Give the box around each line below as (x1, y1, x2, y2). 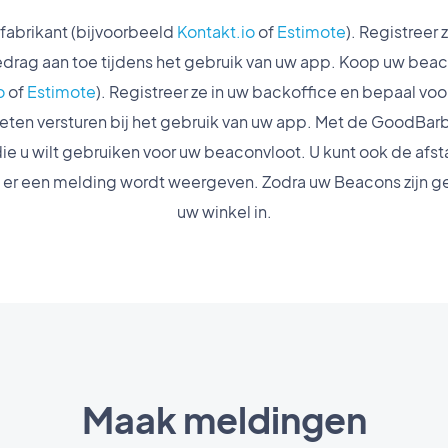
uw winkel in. (176, 200, 272, 222)
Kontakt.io (177, 20, 255, 42)
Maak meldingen (81, 396, 367, 442)
